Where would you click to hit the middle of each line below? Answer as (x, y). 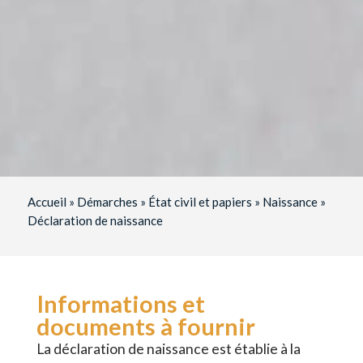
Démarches (107, 201)
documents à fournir (146, 326)
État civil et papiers (200, 201)
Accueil (47, 201)
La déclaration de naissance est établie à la (169, 348)
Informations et (121, 303)
